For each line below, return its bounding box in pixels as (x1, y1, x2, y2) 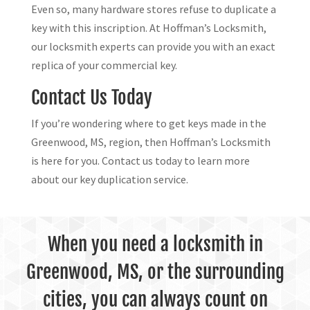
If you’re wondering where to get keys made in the (30, 116, 266, 131)
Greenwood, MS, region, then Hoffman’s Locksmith (30, 135, 271, 149)
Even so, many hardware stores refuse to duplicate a (30, 2, 276, 17)
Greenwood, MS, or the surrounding (26, 260, 284, 284)
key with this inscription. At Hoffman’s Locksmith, (30, 21, 266, 35)
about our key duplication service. (30, 172, 188, 187)
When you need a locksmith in (47, 232, 263, 257)
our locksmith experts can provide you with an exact (30, 39, 275, 54)
